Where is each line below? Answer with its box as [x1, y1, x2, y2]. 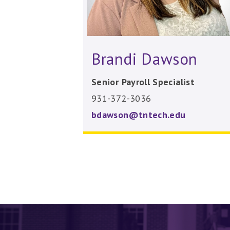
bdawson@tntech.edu [91, 108, 186, 121]
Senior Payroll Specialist [91, 75, 195, 88]
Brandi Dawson [91, 48, 198, 69]
